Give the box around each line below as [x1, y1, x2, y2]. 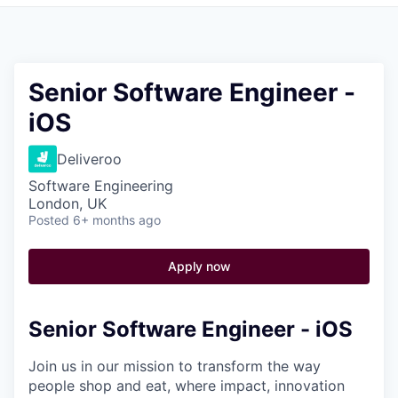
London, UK [28, 194, 107, 212]
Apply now [167, 258, 231, 274]
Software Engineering [28, 176, 173, 195]
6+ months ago [73, 211, 161, 227]
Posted [28, 211, 69, 227]
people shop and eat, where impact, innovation [28, 377, 345, 395]
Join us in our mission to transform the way [28, 357, 321, 376]
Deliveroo [57, 149, 122, 168]
